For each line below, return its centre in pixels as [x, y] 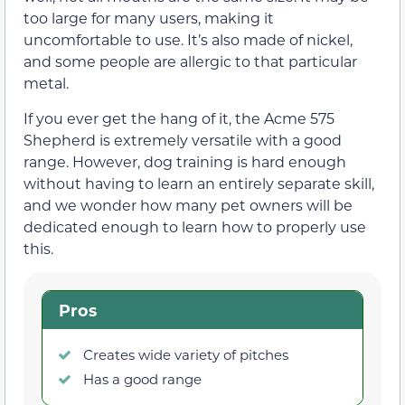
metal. [46, 83]
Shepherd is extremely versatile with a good [183, 139]
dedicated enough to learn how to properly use [195, 226]
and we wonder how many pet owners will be [188, 204]
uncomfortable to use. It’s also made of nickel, [188, 40]
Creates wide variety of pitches [186, 354]
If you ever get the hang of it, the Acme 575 [179, 118]
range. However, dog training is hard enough [185, 161]
